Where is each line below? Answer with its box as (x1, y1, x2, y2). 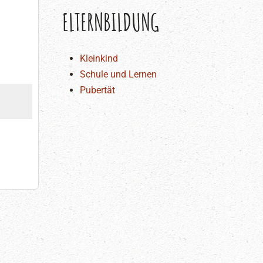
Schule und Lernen (80, 69, 157, 80)
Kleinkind (80, 53, 118, 64)
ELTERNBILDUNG (62, 7, 159, 37)
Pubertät (80, 85, 115, 96)
